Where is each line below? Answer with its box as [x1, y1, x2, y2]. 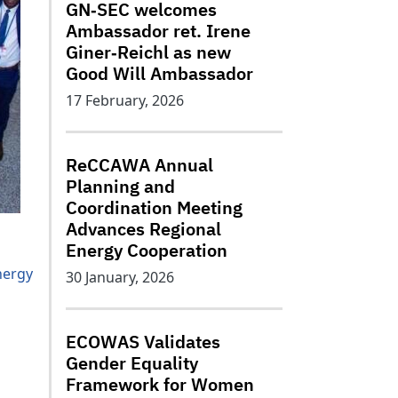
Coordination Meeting [66, 195, 243, 219]
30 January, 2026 [66, 267, 174, 287]
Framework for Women [66, 372, 254, 396]
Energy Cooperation [66, 238, 227, 262]
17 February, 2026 [66, 91, 184, 110]
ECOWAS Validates [66, 330, 220, 354]
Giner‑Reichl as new [66, 40, 231, 64]
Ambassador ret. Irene [66, 19, 251, 43]
